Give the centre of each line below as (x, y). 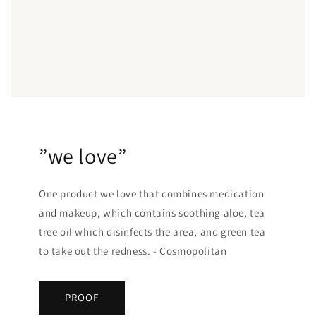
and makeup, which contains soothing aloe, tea (152, 212)
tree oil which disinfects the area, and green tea (152, 231)
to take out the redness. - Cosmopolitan (133, 250)
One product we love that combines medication (152, 193)
